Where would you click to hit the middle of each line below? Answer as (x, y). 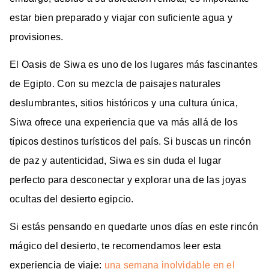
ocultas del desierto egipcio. (72, 199)
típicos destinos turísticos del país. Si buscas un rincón (131, 141)
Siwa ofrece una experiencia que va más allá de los (124, 122)
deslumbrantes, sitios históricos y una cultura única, (124, 103)
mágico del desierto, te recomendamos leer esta (116, 246)
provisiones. (37, 37)
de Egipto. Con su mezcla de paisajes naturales (115, 83)
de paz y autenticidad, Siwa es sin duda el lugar (116, 160)
